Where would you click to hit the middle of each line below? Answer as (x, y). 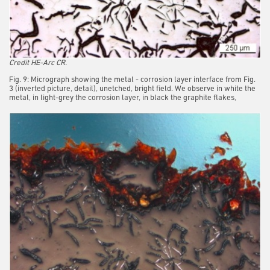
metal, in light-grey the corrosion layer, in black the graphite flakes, (123, 98)
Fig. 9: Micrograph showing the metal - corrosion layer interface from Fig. (132, 80)
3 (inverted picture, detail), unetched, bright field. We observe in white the (132, 89)
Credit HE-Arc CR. (38, 63)
